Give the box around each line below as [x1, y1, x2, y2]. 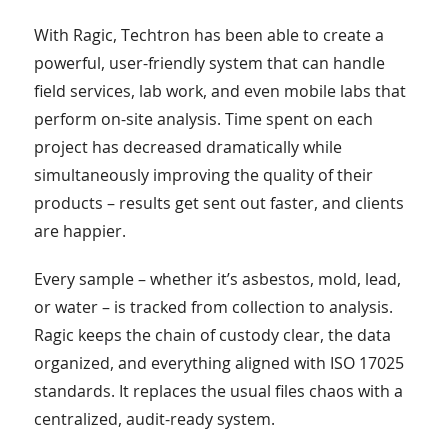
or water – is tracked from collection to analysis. [33, 295, 393, 318]
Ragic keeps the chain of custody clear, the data [33, 323, 391, 346]
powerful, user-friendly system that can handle [33, 51, 385, 74]
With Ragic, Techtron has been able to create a [33, 23, 384, 46]
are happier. [33, 219, 126, 242]
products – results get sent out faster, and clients [33, 191, 404, 214]
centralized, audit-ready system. [33, 407, 275, 430]
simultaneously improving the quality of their [33, 163, 373, 186]
